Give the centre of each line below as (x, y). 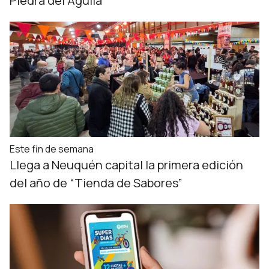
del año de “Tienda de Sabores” (96, 183)
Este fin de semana (52, 149)
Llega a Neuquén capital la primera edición (126, 165)
